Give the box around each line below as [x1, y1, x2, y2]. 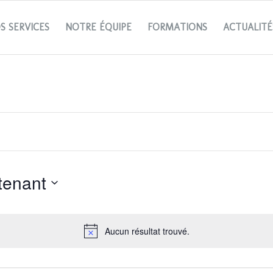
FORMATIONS [147, 21, 208, 33]
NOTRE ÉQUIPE [65, 21, 132, 33]
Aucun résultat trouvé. [104, 225, 190, 237]
